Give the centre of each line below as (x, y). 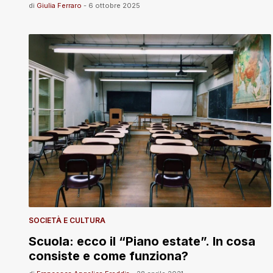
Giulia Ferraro (59, 6)
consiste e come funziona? (108, 256)
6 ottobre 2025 (114, 6)
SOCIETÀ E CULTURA (67, 220)
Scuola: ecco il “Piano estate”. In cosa (142, 241)
